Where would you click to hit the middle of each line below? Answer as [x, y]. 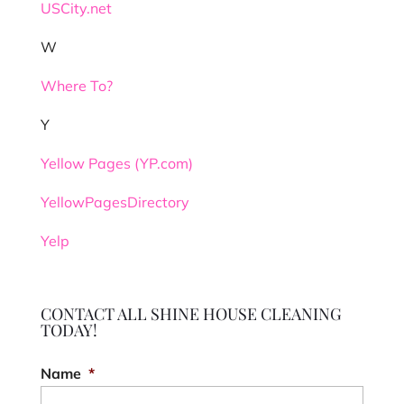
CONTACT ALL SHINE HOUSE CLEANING [191, 314]
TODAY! [69, 330]
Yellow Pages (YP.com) [116, 163]
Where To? [76, 86]
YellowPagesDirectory [115, 202]
